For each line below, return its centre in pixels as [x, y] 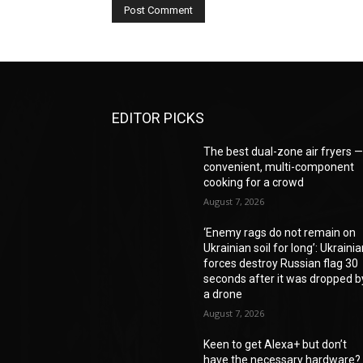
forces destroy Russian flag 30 [281, 264]
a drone [223, 295]
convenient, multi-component [279, 167]
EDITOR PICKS [158, 118]
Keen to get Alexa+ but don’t [275, 345]
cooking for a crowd [254, 183]
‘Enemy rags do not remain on [280, 233]
